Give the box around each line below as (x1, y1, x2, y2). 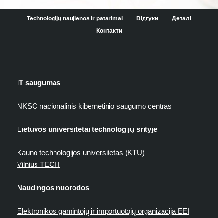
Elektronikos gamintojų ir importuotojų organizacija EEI (17, 206, 189, 215)
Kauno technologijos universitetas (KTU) (17, 148, 145, 157)
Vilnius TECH (17, 160, 60, 168)
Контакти (96, 27, 122, 35)
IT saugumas (17, 78, 60, 87)
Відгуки (136, 15, 158, 22)
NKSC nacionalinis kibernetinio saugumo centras (17, 101, 172, 110)
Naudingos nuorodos (17, 183, 89, 192)
